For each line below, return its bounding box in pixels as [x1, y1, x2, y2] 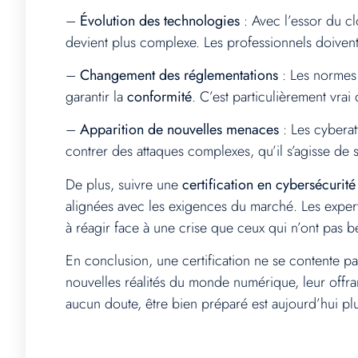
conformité [127, 86, 192, 108]
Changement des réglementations [80, 65, 278, 86]
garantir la [66, 86, 127, 108]
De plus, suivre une [66, 173, 182, 195]
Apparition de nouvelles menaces [80, 119, 279, 141]
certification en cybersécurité [182, 173, 356, 195]
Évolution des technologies [80, 10, 240, 31]
